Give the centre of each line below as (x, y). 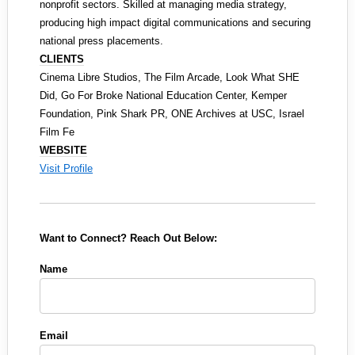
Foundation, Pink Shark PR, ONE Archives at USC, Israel (172, 114)
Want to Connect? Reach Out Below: (128, 238)
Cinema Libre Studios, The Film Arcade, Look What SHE (170, 77)
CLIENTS (62, 59)
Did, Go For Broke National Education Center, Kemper (163, 95)
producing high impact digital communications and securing (175, 23)
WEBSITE (63, 150)
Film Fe (57, 132)
